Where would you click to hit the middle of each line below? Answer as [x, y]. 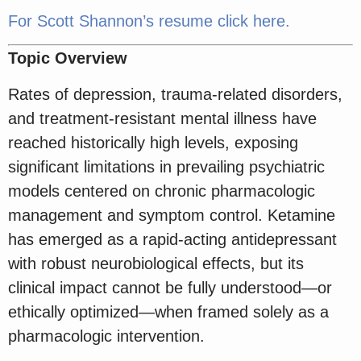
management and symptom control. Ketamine [172, 215]
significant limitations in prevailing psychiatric [166, 166]
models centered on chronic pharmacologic [162, 191]
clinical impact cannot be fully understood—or [170, 287]
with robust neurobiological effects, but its [156, 263]
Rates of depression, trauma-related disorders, [175, 94]
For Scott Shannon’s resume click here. [151, 21]
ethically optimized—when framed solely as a [168, 311]
